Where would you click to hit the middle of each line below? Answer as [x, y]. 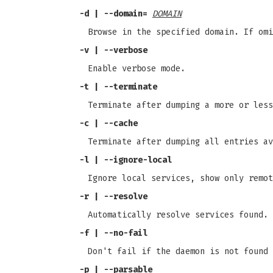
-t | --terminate [118, 87]
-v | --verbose [113, 50]
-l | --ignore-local [126, 160]
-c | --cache [108, 123]
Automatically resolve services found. [178, 215]
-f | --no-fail [113, 233]
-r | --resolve [113, 197]
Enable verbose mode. [136, 69]
